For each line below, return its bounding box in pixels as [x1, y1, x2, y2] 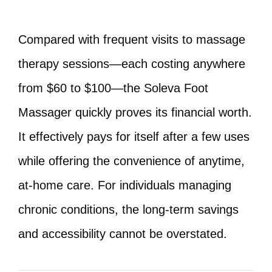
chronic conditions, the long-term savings [18, 203, 239, 216]
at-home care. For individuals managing [18, 178, 231, 192]
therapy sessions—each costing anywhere [18, 57, 245, 70]
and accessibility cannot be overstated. [18, 227, 227, 240]
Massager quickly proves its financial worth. [18, 106, 252, 119]
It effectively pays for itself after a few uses [18, 130, 250, 143]
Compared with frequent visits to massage [18, 33, 245, 46]
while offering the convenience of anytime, [18, 154, 245, 168]
